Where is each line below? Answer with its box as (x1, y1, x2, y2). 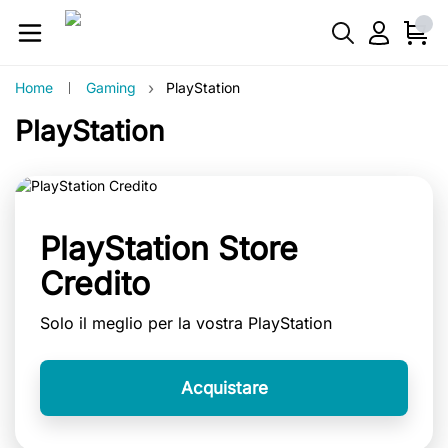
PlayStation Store (40, 229, 298, 268)
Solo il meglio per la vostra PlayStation (40, 313, 332, 333)
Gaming (86, 79, 136, 96)
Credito (40, 264, 150, 303)
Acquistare (180, 378, 268, 398)
